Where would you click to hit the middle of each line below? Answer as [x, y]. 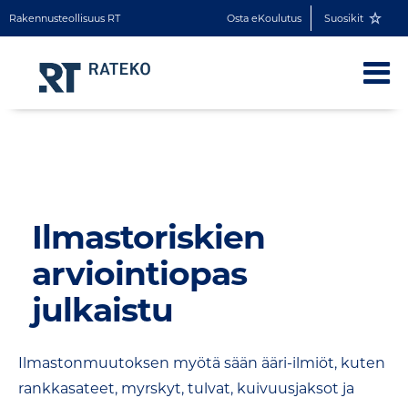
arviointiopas [139, 273]
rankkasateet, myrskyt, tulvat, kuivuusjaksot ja [186, 388]
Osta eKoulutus [265, 18]
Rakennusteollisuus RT [65, 18]
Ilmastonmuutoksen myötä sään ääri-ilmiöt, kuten [202, 363]
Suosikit [344, 18]
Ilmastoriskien [148, 237]
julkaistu [102, 310]
